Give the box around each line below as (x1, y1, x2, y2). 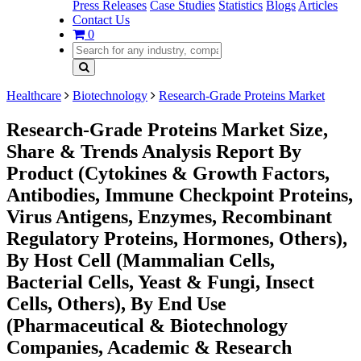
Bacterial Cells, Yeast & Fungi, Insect (6, 271, 314, 293)
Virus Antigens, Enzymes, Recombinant (6, 205, 332, 227)
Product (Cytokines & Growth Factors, (6, 162, 330, 184)
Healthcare (6, 89, 61, 102)
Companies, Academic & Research (6, 336, 292, 358)
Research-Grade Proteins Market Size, (6, 118, 328, 140)
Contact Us (73, 13, 130, 27)
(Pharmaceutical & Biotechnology (6, 314, 288, 336)
